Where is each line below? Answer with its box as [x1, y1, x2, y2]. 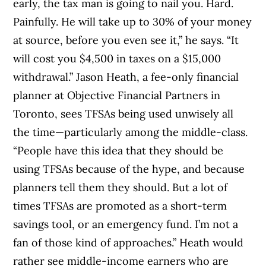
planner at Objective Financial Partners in [13, 88, 221, 102]
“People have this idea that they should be [13, 143, 224, 157]
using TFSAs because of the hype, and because [13, 161, 245, 176]
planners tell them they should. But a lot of [13, 180, 228, 194]
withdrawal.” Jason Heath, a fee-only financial [13, 69, 239, 84]
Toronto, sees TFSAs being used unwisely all [13, 106, 234, 121]
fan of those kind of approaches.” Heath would [13, 235, 244, 249]
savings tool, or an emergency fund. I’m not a [13, 217, 239, 231]
